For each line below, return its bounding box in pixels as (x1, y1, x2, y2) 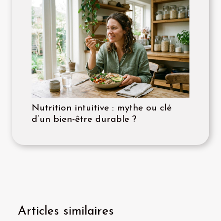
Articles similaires (18, 205, 114, 218)
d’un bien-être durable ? (32, 114, 137, 124)
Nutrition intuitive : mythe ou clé (32, 103, 172, 113)
